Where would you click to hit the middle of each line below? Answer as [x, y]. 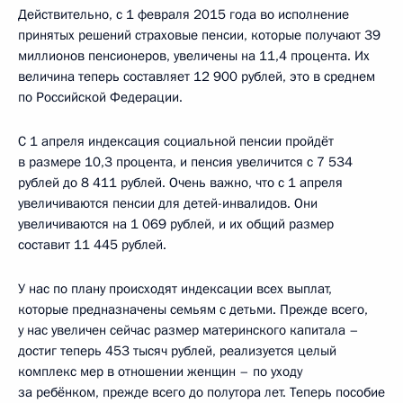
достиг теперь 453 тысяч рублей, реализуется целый [177, 350]
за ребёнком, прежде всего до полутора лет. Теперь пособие [201, 392]
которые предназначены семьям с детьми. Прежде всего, [193, 309]
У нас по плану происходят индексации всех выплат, [175, 288]
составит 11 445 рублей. [92, 244]
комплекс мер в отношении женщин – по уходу [160, 371]
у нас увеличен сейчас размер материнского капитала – [188, 330]
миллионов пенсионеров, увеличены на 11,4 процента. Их [194, 55]
